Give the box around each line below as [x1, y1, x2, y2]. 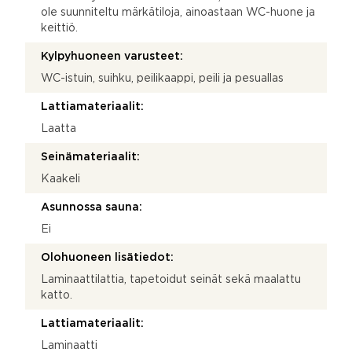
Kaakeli [41, 174, 80, 184]
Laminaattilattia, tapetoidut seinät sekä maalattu [41, 274, 301, 284]
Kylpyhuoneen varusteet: [41, 51, 183, 61]
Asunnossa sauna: [41, 202, 142, 212]
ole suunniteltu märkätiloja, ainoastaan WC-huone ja [41, 7, 315, 17]
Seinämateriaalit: [41, 152, 140, 162]
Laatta [41, 123, 76, 134]
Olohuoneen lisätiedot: [41, 252, 174, 262]
